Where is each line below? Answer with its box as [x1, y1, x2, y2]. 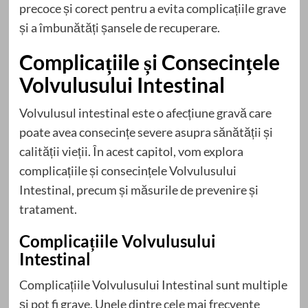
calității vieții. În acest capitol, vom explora [19, 144, 243, 159]
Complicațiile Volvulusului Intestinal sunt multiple [19, 277, 287, 293]
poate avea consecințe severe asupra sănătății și [19, 124, 273, 140]
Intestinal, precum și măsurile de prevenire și [19, 182, 258, 198]
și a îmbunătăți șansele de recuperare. [19, 20, 220, 36]
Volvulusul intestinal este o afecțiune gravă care [19, 105, 272, 121]
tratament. [19, 201, 77, 217]
